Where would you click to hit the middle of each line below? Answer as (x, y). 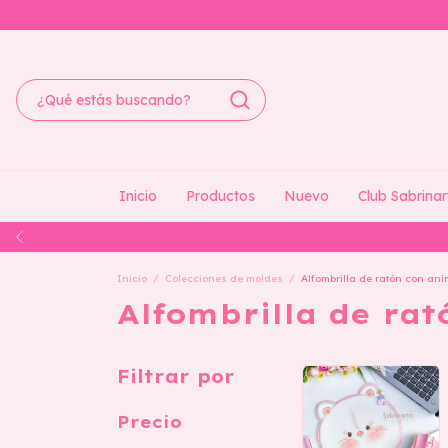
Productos (220, 196)
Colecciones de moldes (224, 278)
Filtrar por (176, 376)
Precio (149, 422)
